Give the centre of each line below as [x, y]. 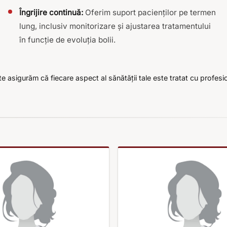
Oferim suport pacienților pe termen [149, 13]
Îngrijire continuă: [51, 13]
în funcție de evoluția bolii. [67, 40]
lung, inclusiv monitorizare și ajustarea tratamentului [115, 26]
